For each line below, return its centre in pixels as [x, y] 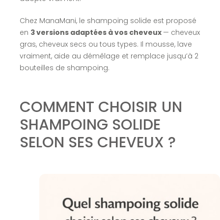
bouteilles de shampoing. [64, 68]
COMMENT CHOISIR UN [101, 107]
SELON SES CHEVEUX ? [97, 143]
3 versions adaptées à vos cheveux [96, 33]
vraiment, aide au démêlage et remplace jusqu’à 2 [109, 56]
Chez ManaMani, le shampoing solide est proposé [108, 21]
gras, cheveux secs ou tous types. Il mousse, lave [106, 44]
